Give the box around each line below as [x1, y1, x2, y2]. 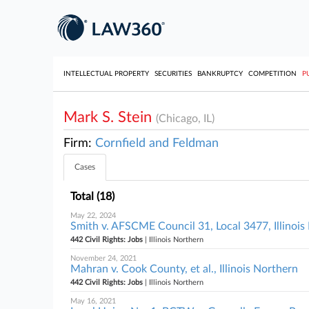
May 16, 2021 [70, 297, 116, 305]
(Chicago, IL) [156, 113, 215, 124]
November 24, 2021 [70, 255, 137, 262]
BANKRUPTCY [197, 70, 243, 77]
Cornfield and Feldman [95, 137, 219, 150]
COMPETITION [248, 70, 297, 77]
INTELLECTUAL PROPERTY [63, 70, 149, 77]
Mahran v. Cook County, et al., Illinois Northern [70, 263, 298, 275]
